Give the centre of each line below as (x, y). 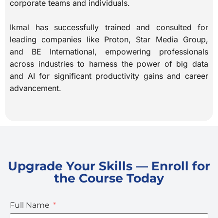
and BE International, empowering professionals (109, 52)
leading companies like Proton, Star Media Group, (109, 40)
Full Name (30, 205)
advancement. (36, 88)
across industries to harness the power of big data (109, 64)
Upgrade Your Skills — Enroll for (109, 166)
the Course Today (109, 178)
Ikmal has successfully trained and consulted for (109, 27)
